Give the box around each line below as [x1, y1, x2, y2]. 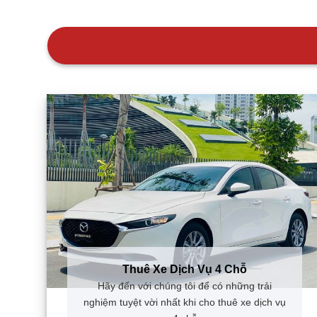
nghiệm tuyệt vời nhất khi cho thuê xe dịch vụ [83, 299, 287, 311]
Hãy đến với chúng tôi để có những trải [98, 282, 272, 294]
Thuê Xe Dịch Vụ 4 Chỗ [122, 265, 248, 278]
